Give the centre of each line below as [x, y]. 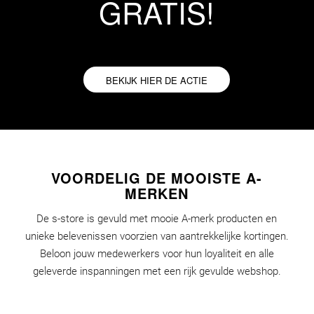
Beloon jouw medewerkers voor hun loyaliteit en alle [157, 253]
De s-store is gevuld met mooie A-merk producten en [157, 218]
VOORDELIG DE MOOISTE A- [157, 178]
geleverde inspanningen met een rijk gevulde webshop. [157, 271]
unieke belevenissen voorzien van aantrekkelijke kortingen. [157, 236]
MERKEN [157, 193]
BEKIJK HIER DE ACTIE [157, 80]
